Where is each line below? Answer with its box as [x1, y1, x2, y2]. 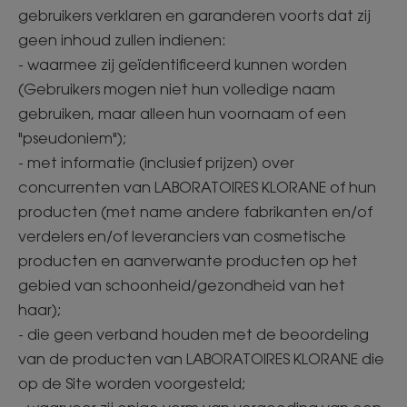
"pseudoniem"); [18, 129, 131, 147]
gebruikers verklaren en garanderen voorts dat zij [18, 6, 371, 25]
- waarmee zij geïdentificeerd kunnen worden [18, 55, 347, 74]
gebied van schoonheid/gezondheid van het [18, 276, 345, 294]
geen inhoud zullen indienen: [18, 31, 226, 49]
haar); [18, 301, 65, 319]
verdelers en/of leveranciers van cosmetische [18, 227, 346, 245]
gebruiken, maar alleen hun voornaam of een [18, 104, 346, 123]
